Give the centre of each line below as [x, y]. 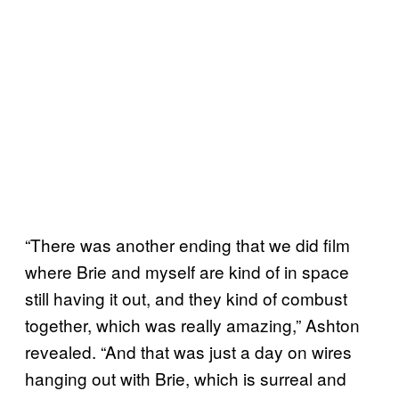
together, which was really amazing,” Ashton [192, 324]
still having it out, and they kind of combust [186, 297]
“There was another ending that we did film [187, 244]
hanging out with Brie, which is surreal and [186, 378]
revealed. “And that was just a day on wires [188, 351]
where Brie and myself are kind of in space [187, 271]
